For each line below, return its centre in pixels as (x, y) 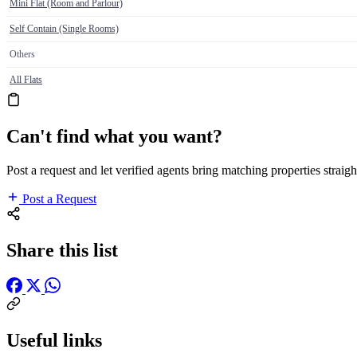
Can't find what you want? (114, 137)
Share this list (62, 250)
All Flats (26, 80)
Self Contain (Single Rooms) (64, 29)
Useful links (54, 340)
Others (22, 55)
